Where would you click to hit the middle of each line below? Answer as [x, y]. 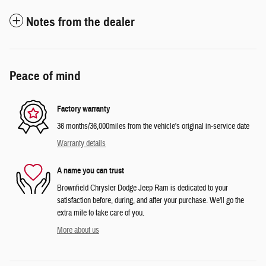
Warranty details [81, 143]
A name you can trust [91, 171]
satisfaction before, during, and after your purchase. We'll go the [151, 200]
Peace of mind [45, 76]
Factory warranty [83, 109]
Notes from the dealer [80, 22]
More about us [78, 230]
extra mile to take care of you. [101, 213]
